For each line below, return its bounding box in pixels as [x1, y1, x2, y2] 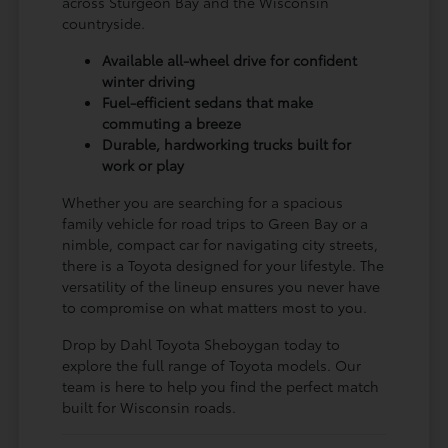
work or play [102, 155, 185, 176]
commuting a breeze [102, 113, 242, 134]
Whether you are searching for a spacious [62, 192, 344, 213]
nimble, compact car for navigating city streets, [62, 234, 379, 255]
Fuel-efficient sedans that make [102, 92, 314, 113]
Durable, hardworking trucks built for [102, 134, 352, 155]
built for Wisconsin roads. [62, 397, 237, 418]
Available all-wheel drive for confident [102, 50, 358, 71]
